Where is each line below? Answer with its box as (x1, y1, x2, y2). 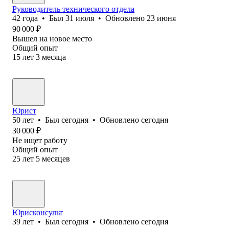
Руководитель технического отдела (12, 4, 134, 13)
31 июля (65, 13, 94, 22)
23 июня (147, 13, 176, 22)
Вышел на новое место (12, 34, 92, 43)
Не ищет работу (12, 135, 67, 145)
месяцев (42, 154, 70, 163)
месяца (42, 52, 66, 61)
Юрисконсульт (12, 208, 63, 217)
